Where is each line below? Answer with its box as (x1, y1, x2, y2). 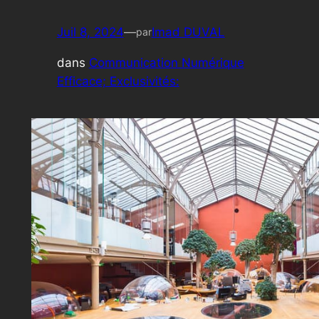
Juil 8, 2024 (56, 24, 124, 39)
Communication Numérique (88, 55, 244, 70)
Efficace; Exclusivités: (56, 73, 179, 88)
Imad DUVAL (151, 24, 225, 39)
